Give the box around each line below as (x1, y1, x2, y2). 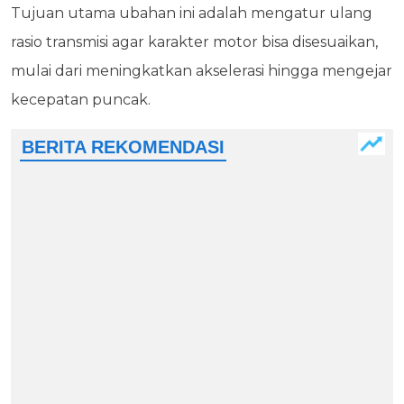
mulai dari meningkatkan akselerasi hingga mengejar (11, 62, 392, 80)
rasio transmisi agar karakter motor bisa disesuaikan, (11, 33, 378, 51)
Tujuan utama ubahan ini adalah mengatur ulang (11, 5, 372, 23)
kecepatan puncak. (11, 91, 154, 109)
